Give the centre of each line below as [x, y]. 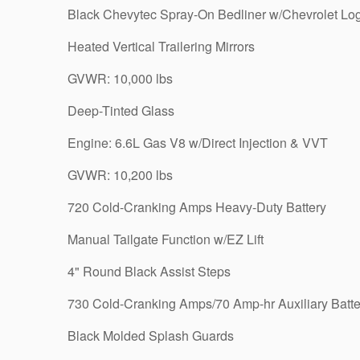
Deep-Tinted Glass [121, 110]
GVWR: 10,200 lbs [120, 175]
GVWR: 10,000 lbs [120, 78]
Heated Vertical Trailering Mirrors [161, 46]
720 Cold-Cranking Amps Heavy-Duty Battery [197, 207]
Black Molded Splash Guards [151, 335]
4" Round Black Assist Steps [149, 271]
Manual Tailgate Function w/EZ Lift [166, 239]
